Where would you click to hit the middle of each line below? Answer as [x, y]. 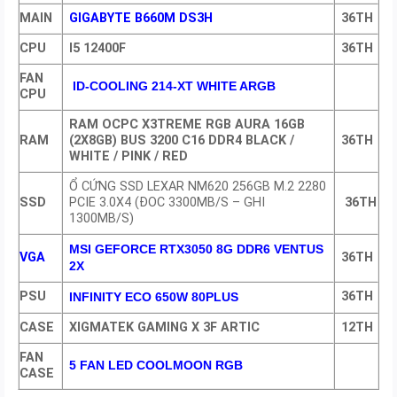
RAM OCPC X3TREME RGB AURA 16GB [187, 125]
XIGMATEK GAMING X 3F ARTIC [165, 328]
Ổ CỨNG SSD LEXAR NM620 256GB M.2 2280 [198, 187]
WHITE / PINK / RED [129, 157]
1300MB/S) [102, 219]
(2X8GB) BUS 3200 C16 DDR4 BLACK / [182, 141]
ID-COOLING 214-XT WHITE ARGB [173, 86]
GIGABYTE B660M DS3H [141, 19]
